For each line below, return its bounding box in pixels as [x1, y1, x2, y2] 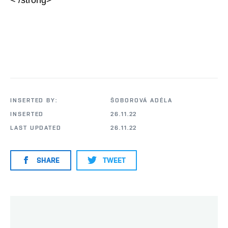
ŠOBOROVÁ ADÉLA [110, 97, 173, 104]
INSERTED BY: [10, 97, 58, 104]
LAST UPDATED [10, 124, 62, 132]
